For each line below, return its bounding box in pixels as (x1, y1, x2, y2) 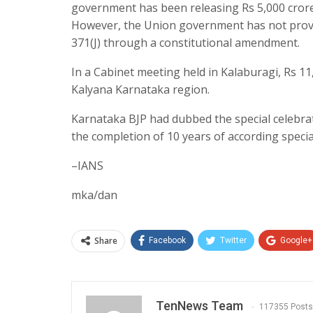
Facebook (149, 235, 186, 245)
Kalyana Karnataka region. (71, 81, 210, 97)
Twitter (220, 235, 247, 245)
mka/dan (71, 187, 117, 203)
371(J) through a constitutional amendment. (71, 34, 300, 50)
